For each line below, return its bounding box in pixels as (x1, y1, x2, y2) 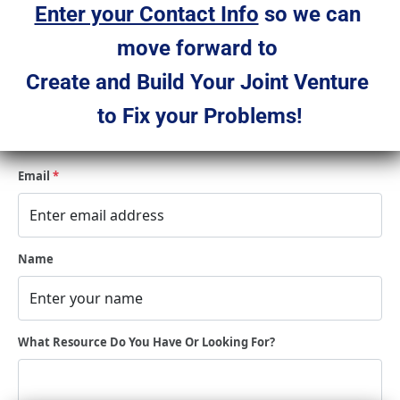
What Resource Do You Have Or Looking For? (18, 334, 275, 351)
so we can (258, 2, 366, 28)
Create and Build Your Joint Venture (26, 70, 374, 96)
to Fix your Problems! (97, 104, 303, 129)
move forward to (117, 36, 283, 62)
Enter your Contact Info (34, 2, 259, 28)
